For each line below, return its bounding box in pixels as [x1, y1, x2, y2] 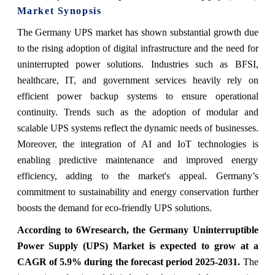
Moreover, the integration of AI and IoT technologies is [17, 138, 258, 149]
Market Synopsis [17, 5, 102, 16]
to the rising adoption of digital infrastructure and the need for [17, 42, 258, 53]
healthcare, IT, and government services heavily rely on [17, 74, 258, 85]
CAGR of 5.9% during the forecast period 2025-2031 [17, 256, 238, 267]
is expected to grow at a [149, 240, 258, 251]
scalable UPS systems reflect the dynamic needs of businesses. [17, 122, 258, 133]
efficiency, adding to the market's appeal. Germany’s [17, 170, 258, 181]
